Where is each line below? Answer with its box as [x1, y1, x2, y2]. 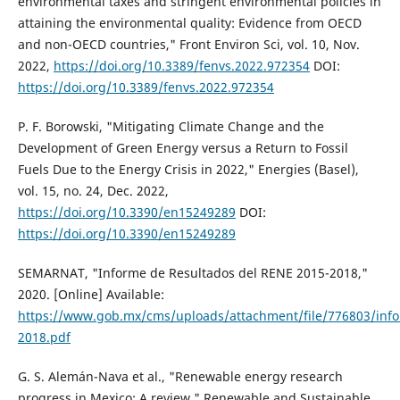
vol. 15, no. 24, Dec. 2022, [17, 182, 169, 200]
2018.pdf [17, 329, 71, 346]
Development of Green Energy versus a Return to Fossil [17, 139, 348, 157]
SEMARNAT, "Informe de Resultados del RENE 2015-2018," [17, 264, 368, 282]
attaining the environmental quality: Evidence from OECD [17, 14, 362, 32]
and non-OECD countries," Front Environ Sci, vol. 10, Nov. [17, 36, 360, 54]
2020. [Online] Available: [17, 286, 164, 304]
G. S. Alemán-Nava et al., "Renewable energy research [17, 368, 343, 386]
